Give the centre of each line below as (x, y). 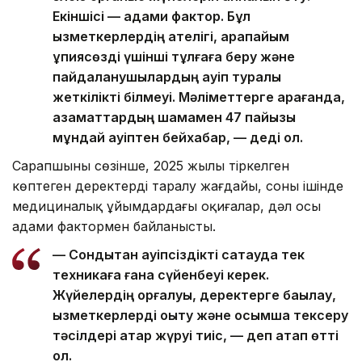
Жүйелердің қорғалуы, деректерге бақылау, (194, 295)
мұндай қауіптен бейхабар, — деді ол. (178, 137)
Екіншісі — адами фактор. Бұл (152, 16)
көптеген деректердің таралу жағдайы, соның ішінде (178, 185)
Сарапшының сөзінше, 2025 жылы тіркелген (151, 165)
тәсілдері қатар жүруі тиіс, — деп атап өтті (196, 335)
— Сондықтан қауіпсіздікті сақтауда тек (179, 254)
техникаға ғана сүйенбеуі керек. (161, 274)
